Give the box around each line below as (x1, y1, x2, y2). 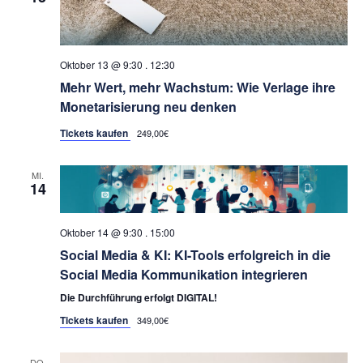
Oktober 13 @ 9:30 (59, 57, 143, 71)
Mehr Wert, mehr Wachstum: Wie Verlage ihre (59, 77, 335, 96)
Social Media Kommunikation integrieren (59, 264, 308, 284)
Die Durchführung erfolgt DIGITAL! (59, 289, 217, 305)
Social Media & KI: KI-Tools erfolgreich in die (59, 245, 331, 264)
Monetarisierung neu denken (59, 96, 237, 116)
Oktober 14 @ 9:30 (59, 224, 143, 239)
